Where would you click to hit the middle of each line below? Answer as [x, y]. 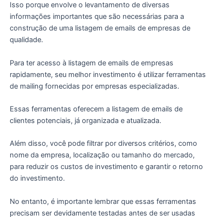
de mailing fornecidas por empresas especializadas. [94, 86]
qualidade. [26, 40]
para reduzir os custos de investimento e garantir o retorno [106, 167]
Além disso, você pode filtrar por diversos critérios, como [103, 144]
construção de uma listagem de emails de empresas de [100, 28]
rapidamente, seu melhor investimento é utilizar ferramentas [108, 74]
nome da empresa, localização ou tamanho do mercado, [102, 155]
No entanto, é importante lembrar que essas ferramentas [103, 201]
